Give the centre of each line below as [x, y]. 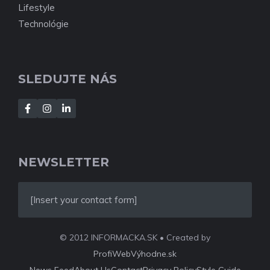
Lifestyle [36, 8]
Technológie [43, 24]
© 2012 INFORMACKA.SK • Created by [135, 238]
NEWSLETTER [64, 162]
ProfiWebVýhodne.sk [135, 254]
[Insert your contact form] [84, 200]
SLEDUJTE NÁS [67, 79]
